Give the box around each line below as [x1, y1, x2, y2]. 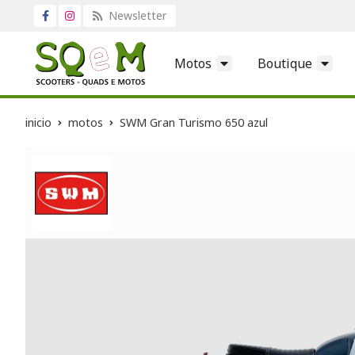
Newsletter [105, 8, 166, 23]
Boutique [258, 54, 312, 72]
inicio [25, 114, 52, 130]
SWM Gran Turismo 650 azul [120, 114, 268, 130]
